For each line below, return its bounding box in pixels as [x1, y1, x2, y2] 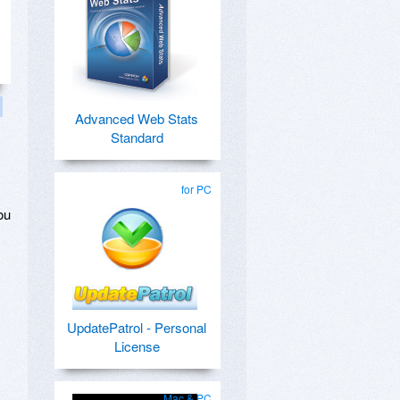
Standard [110, 128, 163, 146]
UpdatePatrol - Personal [67, 318, 206, 337]
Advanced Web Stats [75, 109, 198, 128]
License [113, 337, 160, 355]
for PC [181, 181, 212, 196]
